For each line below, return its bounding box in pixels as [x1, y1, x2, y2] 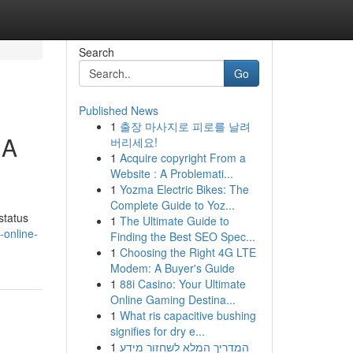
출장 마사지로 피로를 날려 [119, 118, 251, 134]
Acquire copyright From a [119, 150, 246, 165]
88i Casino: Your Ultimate [119, 276, 246, 292]
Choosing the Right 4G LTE [119, 244, 256, 260]
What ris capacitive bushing [119, 307, 256, 323]
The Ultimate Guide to [119, 213, 229, 229]
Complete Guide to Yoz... [110, 197, 235, 213]
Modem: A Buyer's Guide [110, 260, 235, 276]
